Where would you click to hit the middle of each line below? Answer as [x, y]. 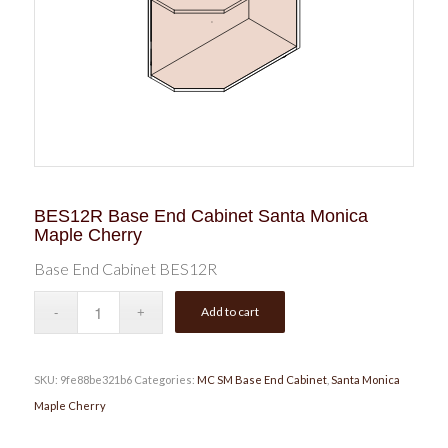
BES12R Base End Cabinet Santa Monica [200, 215]
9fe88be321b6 [95, 380]
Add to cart [230, 312]
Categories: [165, 380]
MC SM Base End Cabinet [261, 380]
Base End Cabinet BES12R [125, 268]
